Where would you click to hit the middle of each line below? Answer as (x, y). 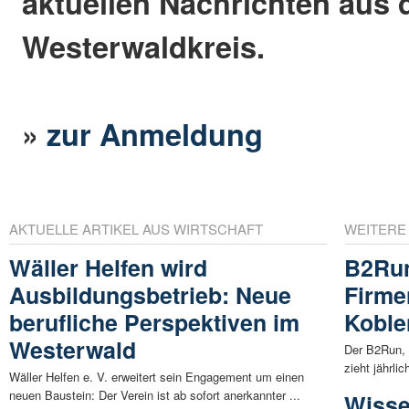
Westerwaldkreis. (144, 47)
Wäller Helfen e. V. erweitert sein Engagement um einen (157, 376)
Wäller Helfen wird (108, 267)
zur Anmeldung (155, 134)
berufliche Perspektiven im (154, 322)
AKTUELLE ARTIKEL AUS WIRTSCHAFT (136, 228)
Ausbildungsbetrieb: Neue (150, 294)
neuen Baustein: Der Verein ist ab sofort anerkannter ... (155, 394)
